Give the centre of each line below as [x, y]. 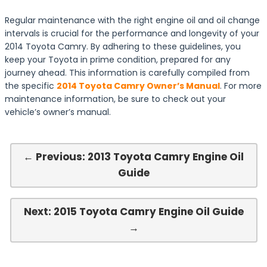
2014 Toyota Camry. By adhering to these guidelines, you [123, 46]
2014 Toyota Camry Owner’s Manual [138, 86]
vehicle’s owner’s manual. [58, 112]
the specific [31, 86]
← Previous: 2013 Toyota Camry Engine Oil [133, 157]
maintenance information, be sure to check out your [115, 99]
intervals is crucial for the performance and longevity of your [132, 33]
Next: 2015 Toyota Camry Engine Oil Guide [133, 212]
